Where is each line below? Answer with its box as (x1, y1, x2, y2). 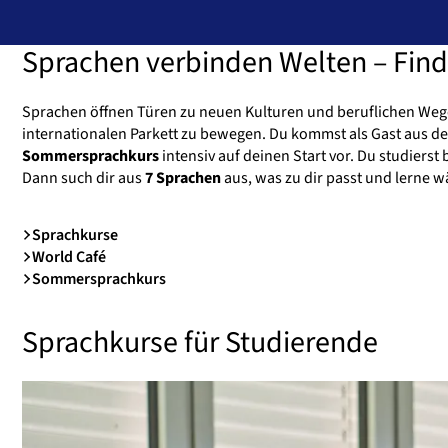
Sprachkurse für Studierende (22, 320, 378, 364)
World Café (32, 245, 106, 268)
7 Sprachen (145, 166, 221, 189)
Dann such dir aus (22, 166, 145, 189)
